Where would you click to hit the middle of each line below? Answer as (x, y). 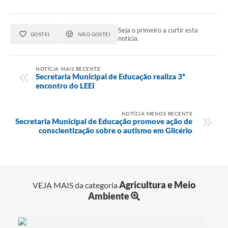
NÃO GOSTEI (94, 34)
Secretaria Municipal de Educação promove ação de (104, 121)
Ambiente (109, 196)
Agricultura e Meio (157, 184)
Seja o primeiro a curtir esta (158, 30)
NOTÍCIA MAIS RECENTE (68, 68)
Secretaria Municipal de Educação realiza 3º (110, 76)
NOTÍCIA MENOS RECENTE (157, 113)
